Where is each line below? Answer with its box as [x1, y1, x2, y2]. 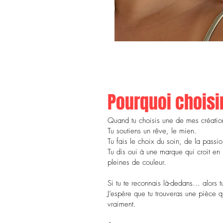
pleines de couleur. [108, 157, 166, 167]
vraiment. [108, 199, 136, 209]
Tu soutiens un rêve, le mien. [108, 126, 197, 136]
